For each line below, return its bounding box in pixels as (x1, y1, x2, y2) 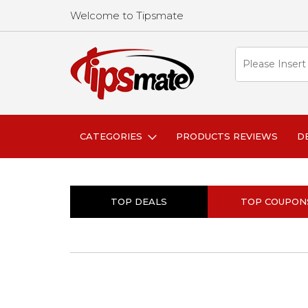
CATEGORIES (80, 131, 148, 142)
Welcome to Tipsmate (70, 9, 184, 22)
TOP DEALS (111, 196, 167, 207)
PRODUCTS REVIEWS (176, 131, 278, 142)
